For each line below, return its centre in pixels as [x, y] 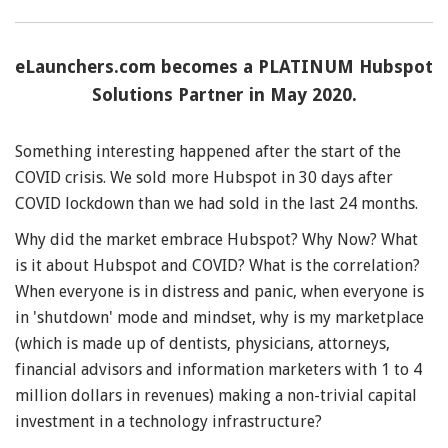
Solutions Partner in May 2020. [224, 95]
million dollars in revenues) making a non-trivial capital [216, 396]
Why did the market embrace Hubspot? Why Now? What [216, 240]
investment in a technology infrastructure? [168, 422]
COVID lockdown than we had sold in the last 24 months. [216, 204]
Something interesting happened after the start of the [208, 152]
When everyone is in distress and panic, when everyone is [219, 292]
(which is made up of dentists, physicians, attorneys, [202, 344]
